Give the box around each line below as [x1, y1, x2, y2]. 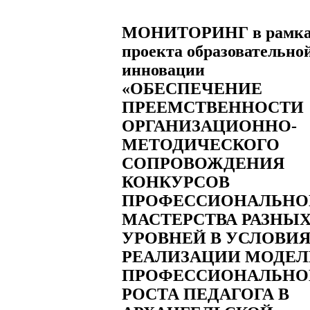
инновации [122, 60, 205, 79]
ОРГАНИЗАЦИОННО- [122, 116, 297, 135]
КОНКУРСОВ [122, 172, 230, 191]
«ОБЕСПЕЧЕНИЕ [122, 79, 262, 98]
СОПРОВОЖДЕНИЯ [122, 154, 284, 172]
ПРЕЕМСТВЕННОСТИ [122, 98, 304, 116]
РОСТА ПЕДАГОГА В [122, 284, 289, 303]
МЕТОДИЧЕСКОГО [122, 135, 280, 154]
